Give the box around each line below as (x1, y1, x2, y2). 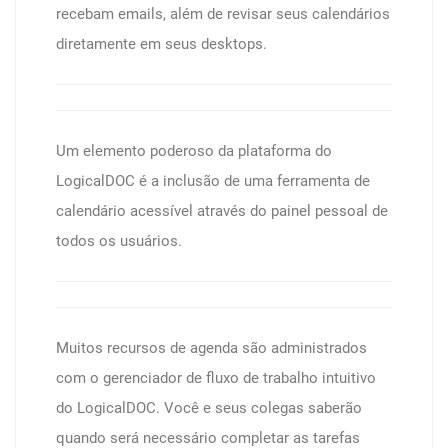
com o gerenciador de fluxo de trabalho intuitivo (56, 369, 376, 387)
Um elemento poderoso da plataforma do (56, 142, 332, 160)
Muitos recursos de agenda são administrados (56, 339, 367, 357)
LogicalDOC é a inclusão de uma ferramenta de (56, 172, 370, 190)
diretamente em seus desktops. (56, 35, 267, 53)
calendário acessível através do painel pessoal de (56, 202, 388, 220)
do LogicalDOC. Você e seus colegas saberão (56, 399, 362, 417)
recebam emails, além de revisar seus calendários (56, 5, 390, 23)
